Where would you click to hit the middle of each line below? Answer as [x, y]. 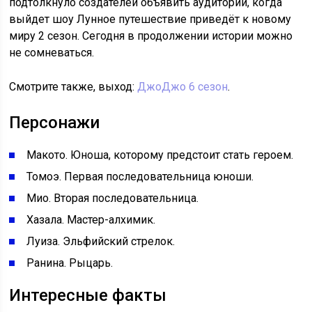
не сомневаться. [52, 53]
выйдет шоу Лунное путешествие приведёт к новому [150, 19]
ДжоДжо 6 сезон [183, 87]
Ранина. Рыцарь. [70, 263]
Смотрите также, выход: [73, 87]
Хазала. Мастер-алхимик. [91, 220]
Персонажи [55, 123]
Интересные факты [88, 296]
